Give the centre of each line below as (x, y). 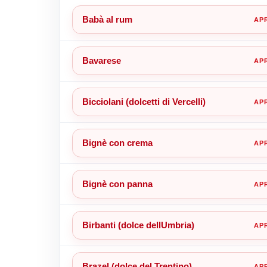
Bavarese (101, 60)
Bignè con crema (117, 142)
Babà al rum (107, 19)
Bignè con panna (117, 184)
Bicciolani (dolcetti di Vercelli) (144, 101)
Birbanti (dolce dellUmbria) (138, 225)
